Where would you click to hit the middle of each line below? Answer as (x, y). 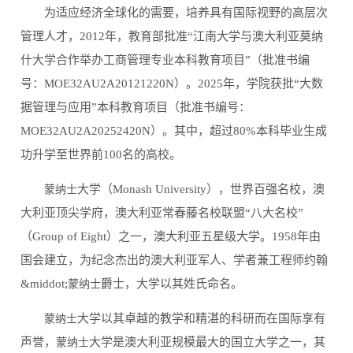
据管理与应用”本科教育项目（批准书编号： (136, 108)
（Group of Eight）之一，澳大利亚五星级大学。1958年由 (171, 237)
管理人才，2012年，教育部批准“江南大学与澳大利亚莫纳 (172, 37)
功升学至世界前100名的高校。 (101, 155)
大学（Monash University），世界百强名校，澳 (201, 190)
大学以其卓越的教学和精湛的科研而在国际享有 (202, 319)
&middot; (45, 284)
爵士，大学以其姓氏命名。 (172, 284)
